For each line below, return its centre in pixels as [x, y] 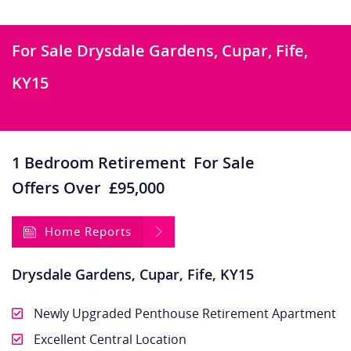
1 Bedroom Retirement [103, 163]
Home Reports [88, 232]
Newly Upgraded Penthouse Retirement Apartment [183, 314]
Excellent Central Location [109, 340]
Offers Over [56, 188]
